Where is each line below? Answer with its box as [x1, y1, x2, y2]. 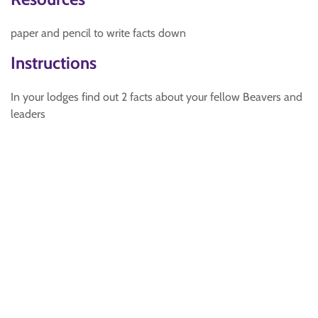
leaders [11, 107, 45, 121]
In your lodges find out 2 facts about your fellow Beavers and [11, 90, 302, 104]
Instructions [11, 53, 97, 73]
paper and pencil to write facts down [11, 26, 186, 40]
